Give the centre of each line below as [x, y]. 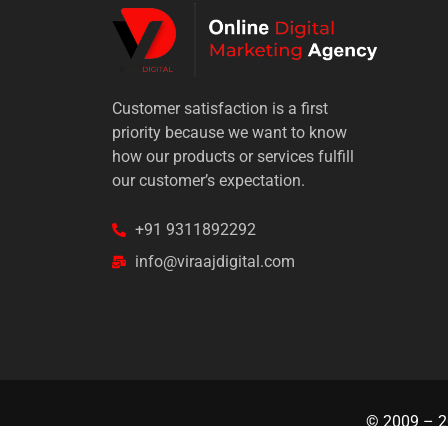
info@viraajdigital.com [214, 261]
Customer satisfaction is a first [220, 109]
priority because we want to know [229, 133]
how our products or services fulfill [233, 157]
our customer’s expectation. [208, 181]
